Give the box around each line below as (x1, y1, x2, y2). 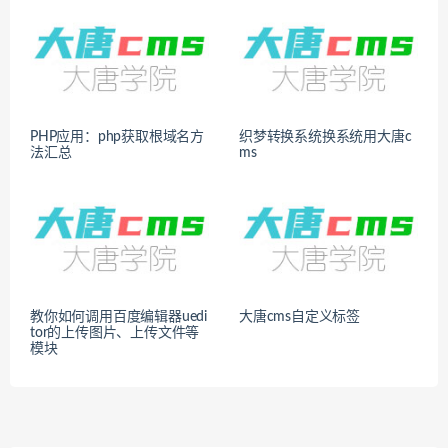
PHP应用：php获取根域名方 (30, 130, 204, 145)
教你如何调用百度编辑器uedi (30, 310, 207, 325)
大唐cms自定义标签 (239, 310, 360, 325)
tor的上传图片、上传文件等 (30, 326, 200, 341)
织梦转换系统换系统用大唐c (239, 130, 412, 145)
